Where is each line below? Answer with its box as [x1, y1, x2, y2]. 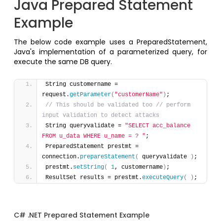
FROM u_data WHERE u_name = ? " [42, 133, 146, 140]
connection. [42, 153, 80, 161]
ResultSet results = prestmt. [45, 174, 143, 182]
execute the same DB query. [14, 57, 112, 67]
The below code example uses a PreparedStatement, [14, 37, 207, 47]
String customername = [45, 81, 118, 88]
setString [73, 164, 105, 171]
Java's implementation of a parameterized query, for [14, 47, 207, 57]
